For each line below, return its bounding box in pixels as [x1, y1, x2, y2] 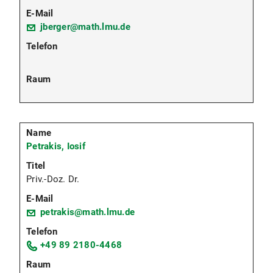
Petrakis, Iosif [26, 140, 85, 152]
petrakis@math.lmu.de [40, 206, 135, 218]
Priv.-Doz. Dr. [26, 173, 80, 185]
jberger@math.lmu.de [40, 21, 130, 32]
